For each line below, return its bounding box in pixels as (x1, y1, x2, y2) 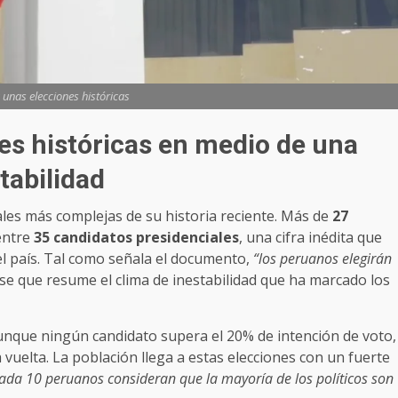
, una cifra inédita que (239, 227, 382, 248)
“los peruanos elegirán (253, 249, 392, 269)
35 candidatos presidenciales (34, 227, 239, 248)
